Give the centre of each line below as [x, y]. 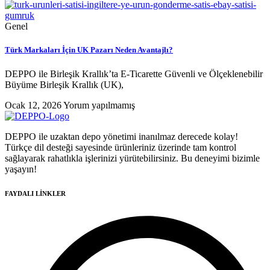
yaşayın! [21, 169]
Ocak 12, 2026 [34, 105]
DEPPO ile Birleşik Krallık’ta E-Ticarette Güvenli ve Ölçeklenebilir [134, 74]
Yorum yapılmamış [99, 105]
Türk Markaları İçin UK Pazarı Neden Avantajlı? [89, 50]
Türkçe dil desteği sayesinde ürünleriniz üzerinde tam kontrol [121, 147]
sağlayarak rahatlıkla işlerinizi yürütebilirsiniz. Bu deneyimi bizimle [132, 158]
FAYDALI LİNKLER [35, 193]
